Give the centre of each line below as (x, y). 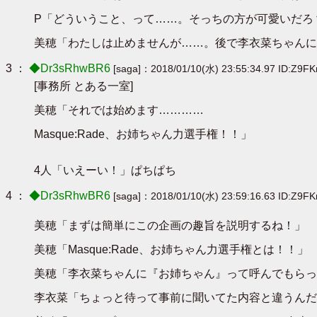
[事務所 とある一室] (83, 86)
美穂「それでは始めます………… (119, 110)
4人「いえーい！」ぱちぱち (105, 170)
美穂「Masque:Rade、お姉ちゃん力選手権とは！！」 (171, 249)
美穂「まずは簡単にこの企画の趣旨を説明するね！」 (170, 225)
